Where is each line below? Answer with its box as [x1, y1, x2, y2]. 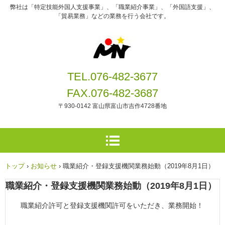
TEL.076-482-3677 [67, 70, 158, 83]
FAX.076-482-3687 [67, 87, 158, 99]
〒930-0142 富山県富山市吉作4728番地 [58, 102, 167, 109]
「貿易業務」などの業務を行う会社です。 [55, 13, 170, 20]
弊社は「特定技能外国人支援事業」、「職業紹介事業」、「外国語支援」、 [10, 4, 215, 11]
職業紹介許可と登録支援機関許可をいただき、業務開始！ [21, 201, 203, 209]
